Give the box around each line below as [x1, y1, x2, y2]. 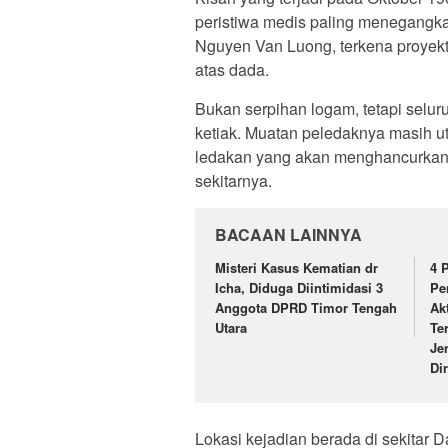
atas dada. [195, 57, 269, 81]
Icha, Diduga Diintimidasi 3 [215, 277, 383, 297]
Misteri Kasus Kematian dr [215, 257, 378, 277]
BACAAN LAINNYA [215, 222, 362, 246]
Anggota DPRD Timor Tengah [215, 297, 397, 317]
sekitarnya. [195, 168, 272, 192]
